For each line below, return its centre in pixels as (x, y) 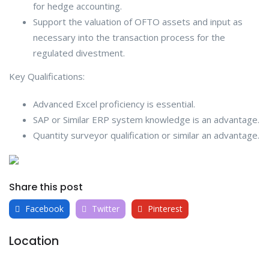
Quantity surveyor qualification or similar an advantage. (146, 135)
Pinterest (164, 208)
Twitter (104, 208)
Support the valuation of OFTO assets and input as (138, 21)
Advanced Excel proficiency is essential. (114, 104)
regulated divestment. (79, 53)
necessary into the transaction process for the (129, 37)
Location (34, 241)
